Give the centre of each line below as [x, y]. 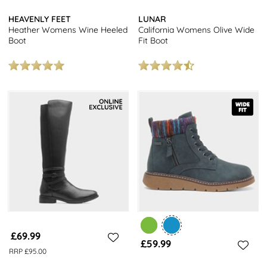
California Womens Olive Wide [197, 30]
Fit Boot [153, 40]
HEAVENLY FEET [40, 19]
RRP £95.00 [27, 252]
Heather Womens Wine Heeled [68, 30]
